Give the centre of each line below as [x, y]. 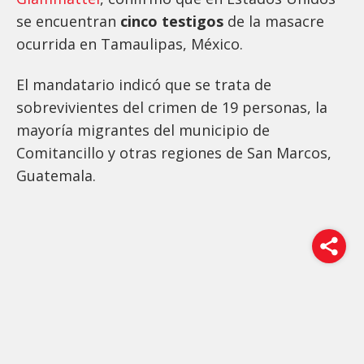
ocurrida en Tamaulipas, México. [130, 43]
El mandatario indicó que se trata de [144, 84]
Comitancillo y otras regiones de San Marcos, [174, 152]
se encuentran [68, 21]
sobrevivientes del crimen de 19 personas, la [172, 107]
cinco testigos [172, 21]
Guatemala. [56, 175]
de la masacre [274, 21]
